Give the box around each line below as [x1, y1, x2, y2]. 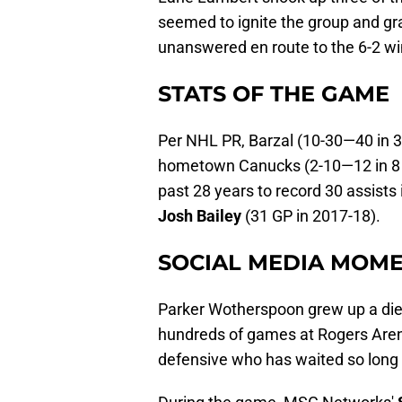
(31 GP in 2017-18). [241, 206, 380, 226]
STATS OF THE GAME [158, 81, 389, 108]
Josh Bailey [158, 206, 241, 226]
